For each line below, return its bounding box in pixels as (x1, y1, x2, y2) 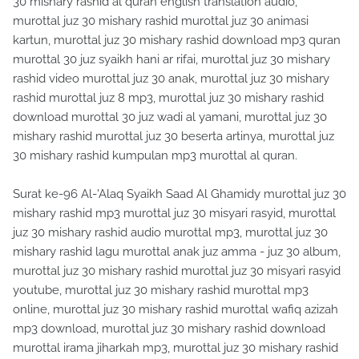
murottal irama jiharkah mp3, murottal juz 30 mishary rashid (13, 340, 338, 355)
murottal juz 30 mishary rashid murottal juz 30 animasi (13, 13, 309, 28)
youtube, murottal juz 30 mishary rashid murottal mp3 (13, 282, 309, 297)
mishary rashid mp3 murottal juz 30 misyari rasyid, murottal (13, 205, 336, 220)
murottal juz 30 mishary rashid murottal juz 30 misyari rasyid (13, 263, 341, 278)
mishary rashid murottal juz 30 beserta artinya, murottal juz (13, 128, 334, 143)
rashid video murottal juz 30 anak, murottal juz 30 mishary (13, 71, 329, 86)
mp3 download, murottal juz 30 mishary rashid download (13, 321, 325, 336)
